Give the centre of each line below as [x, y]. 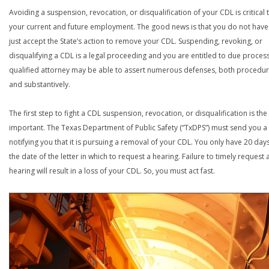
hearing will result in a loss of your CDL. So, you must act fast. [112, 171]
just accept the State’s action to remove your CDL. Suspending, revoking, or [136, 41]
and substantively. [40, 84]
